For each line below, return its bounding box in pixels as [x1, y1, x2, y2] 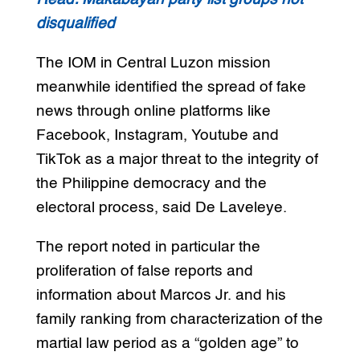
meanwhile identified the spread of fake [35, 80, 306, 96]
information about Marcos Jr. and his [35, 288, 286, 304]
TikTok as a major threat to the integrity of [35, 152, 318, 168]
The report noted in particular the [35, 239, 260, 256]
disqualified [35, 16, 115, 32]
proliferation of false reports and [35, 264, 253, 280]
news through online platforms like [35, 104, 271, 120]
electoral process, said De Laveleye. [35, 200, 287, 216]
